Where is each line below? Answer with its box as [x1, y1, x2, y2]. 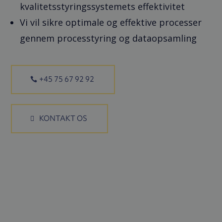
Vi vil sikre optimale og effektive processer [20, 16, 202, 29]
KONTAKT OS [39, 113, 88, 124]
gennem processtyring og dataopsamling [20, 32, 197, 45]
